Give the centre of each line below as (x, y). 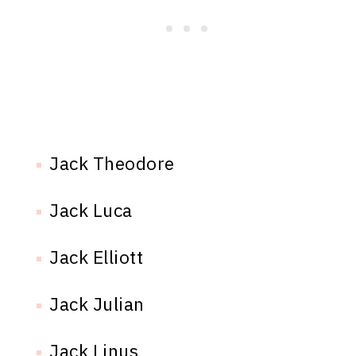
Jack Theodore (112, 163)
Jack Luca (91, 210)
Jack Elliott (97, 257)
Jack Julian (97, 304)
